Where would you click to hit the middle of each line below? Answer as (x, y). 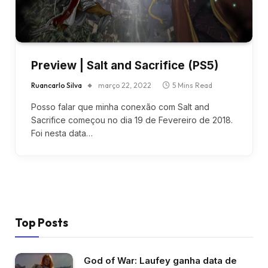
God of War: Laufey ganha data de (160, 261)
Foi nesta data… (62, 133)
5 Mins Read (192, 85)
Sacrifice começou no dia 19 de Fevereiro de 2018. (132, 120)
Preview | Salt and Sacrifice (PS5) (125, 66)
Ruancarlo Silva (57, 85)
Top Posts (42, 223)
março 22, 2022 (125, 85)
